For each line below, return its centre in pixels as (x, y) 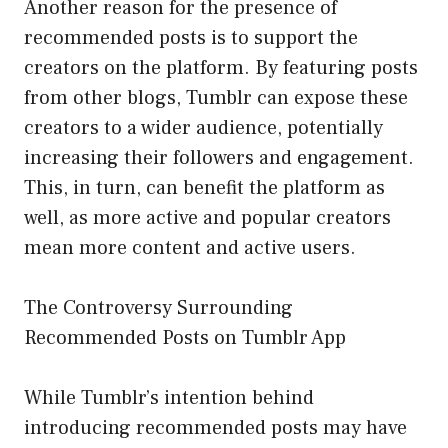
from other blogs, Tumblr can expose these (216, 98)
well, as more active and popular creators (207, 218)
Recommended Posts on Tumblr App (185, 338)
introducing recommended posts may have (215, 428)
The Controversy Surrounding (158, 308)
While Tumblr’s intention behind (169, 398)
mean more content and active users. (190, 248)
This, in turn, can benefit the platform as (204, 188)
